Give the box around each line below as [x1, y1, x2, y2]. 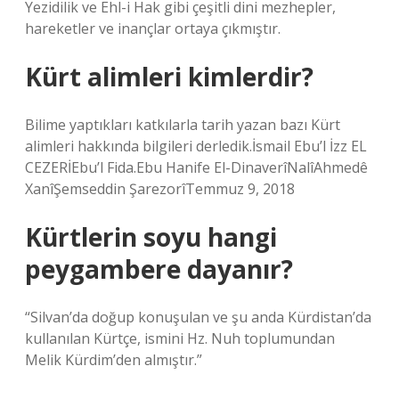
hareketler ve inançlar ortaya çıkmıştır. [25, 19, 281, 38]
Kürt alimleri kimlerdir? [25, 60, 313, 94]
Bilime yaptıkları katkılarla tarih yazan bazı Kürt [25, 115, 340, 134]
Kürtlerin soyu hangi [25, 220, 277, 254]
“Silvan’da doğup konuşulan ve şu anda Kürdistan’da [25, 307, 371, 327]
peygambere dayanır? [25, 252, 293, 286]
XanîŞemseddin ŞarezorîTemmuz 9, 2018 [25, 179, 295, 199]
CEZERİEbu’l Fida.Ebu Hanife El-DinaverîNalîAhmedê [25, 158, 368, 177]
